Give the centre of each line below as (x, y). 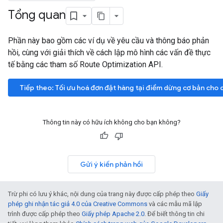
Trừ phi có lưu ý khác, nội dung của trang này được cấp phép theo (102, 194)
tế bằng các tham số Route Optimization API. (85, 64)
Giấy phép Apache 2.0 (113, 214)
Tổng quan (37, 15)
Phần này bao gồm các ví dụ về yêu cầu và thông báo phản (109, 41)
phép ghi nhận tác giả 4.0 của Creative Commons (78, 204)
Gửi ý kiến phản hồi (111, 164)
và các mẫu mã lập (175, 204)
